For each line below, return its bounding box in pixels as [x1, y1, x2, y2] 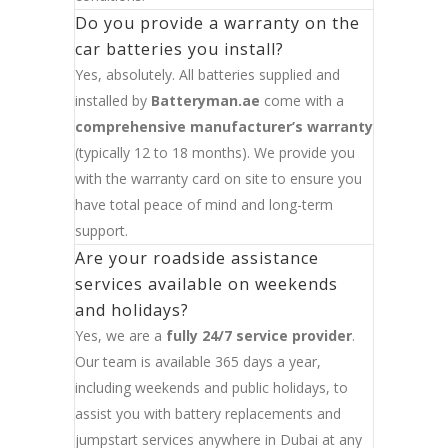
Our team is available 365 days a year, [75, 352, 321, 372]
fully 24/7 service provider [166, 326, 352, 346]
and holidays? [75, 299, 189, 322]
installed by [75, 91, 151, 111]
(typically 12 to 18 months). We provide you [75, 143, 355, 163]
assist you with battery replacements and [75, 404, 341, 424]
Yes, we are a [75, 326, 166, 346]
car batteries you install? [75, 38, 284, 61]
